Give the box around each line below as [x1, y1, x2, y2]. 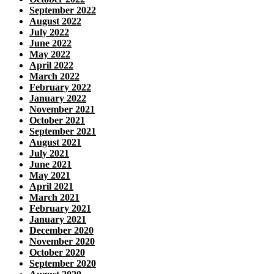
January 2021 [29, 213, 86, 224]
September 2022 [29, 4, 96, 15]
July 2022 [29, 26, 69, 37]
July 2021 [29, 147, 69, 158]
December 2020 [29, 224, 94, 235]
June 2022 [29, 37, 72, 48]
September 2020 [29, 257, 96, 268]
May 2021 [29, 169, 70, 180]
